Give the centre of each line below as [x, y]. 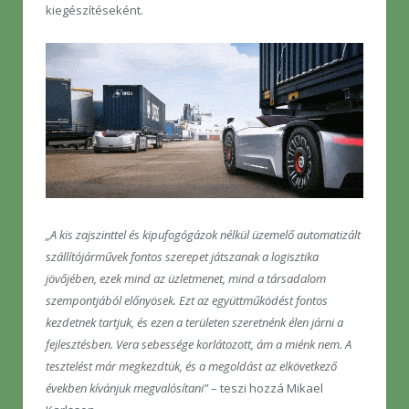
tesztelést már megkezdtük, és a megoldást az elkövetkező [191, 366]
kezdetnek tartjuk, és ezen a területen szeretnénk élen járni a [194, 322]
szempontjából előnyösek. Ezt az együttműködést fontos [187, 300]
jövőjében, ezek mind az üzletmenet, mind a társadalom [186, 278]
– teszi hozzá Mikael [266, 388]
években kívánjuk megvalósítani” [127, 388]
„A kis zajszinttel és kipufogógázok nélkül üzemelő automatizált [203, 234]
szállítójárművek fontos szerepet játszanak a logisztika [182, 256]
